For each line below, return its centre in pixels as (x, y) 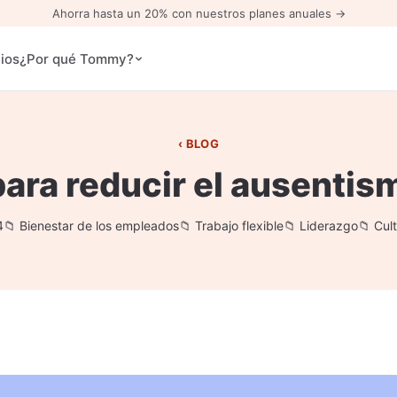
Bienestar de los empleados (99, 226)
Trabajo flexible (239, 226)
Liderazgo (328, 226)
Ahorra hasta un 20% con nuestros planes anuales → (198, 13)
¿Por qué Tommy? (76, 59)
